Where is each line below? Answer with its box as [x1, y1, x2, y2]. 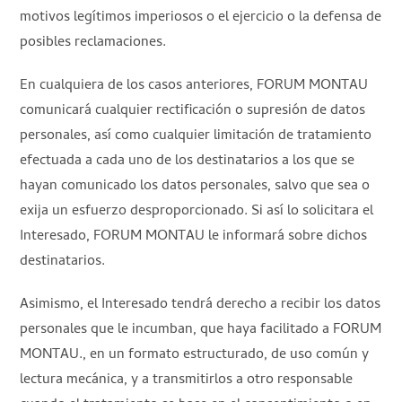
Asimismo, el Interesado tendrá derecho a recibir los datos [20, 293, 381, 317]
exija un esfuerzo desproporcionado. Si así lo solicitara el [20, 199, 374, 223]
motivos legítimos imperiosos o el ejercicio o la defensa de [20, 5, 382, 30]
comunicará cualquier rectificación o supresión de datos [20, 99, 366, 123]
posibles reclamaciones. [20, 31, 167, 55]
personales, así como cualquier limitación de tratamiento [20, 124, 372, 148]
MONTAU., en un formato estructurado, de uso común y [20, 343, 370, 367]
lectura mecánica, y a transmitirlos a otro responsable [20, 368, 354, 392]
